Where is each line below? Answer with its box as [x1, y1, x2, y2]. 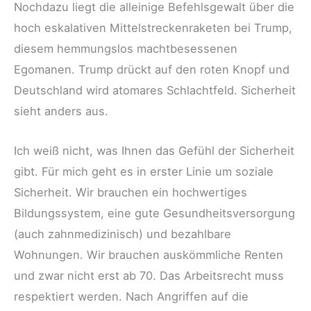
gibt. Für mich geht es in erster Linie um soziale [14, 164, 274, 178]
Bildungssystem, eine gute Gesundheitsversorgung [14, 205, 295, 220]
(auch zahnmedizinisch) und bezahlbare [14, 226, 231, 241]
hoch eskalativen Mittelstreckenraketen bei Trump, [14, 21, 292, 35]
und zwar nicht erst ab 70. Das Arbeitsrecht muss [14, 268, 284, 283]
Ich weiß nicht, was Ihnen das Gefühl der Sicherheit [14, 143, 294, 158]
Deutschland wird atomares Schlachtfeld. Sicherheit [14, 83, 296, 98]
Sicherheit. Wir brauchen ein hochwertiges [14, 185, 247, 199]
